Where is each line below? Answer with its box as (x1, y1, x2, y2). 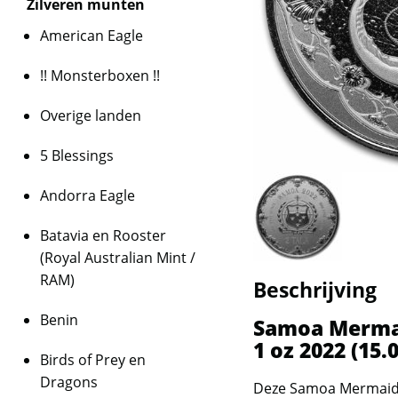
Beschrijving (253, 275, 378, 304)
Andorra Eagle (40, 186, 135, 205)
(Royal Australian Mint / (40, 248, 195, 267)
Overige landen (40, 106, 141, 125)
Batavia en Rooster (40, 226, 166, 245)
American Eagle (40, 26, 143, 45)
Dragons (40, 372, 98, 392)
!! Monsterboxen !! (40, 66, 160, 85)
